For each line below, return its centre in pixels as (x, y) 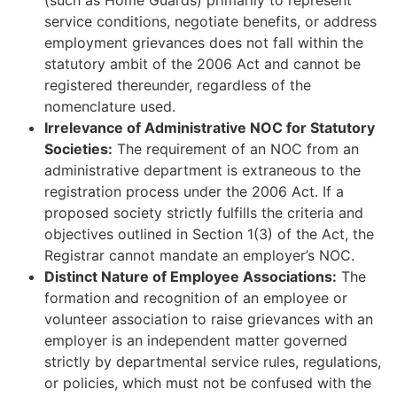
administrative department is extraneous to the (202, 170)
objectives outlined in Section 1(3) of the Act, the (209, 234)
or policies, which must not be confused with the (208, 382)
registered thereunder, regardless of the (178, 85)
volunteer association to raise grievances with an (209, 319)
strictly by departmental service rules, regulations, (213, 361)
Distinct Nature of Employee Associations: (191, 276)
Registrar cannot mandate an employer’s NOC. (199, 255)
